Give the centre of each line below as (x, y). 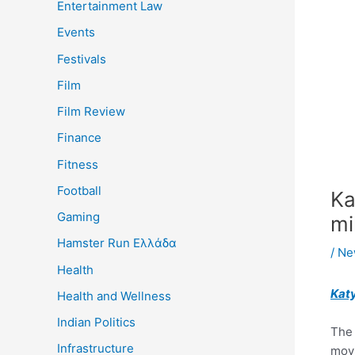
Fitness (78, 164)
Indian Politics (96, 323)
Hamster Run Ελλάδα (117, 243)
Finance (79, 138)
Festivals (82, 59)
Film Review (91, 112)
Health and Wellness (114, 296)
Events (76, 32)
